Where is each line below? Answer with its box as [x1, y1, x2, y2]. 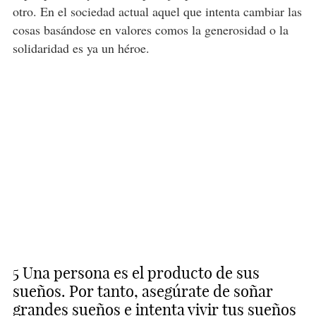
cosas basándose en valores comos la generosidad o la [12, 21, 288, 39]
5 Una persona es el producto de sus [12, 263, 260, 284]
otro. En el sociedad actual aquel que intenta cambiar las [12, 3, 302, 20]
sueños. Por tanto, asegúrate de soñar [12, 281, 273, 302]
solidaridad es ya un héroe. [12, 39, 154, 57]
